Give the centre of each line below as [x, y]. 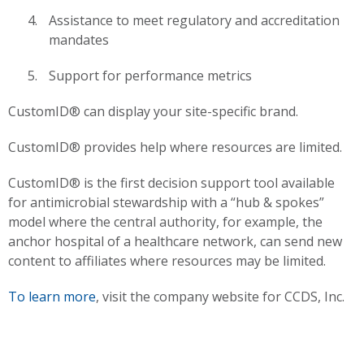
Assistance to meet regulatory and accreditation [194, 21]
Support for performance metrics [150, 76]
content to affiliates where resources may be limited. [167, 261]
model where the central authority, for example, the [165, 222]
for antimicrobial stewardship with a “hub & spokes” [166, 203]
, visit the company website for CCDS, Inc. [220, 297]
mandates [79, 40]
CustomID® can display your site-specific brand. [153, 112]
